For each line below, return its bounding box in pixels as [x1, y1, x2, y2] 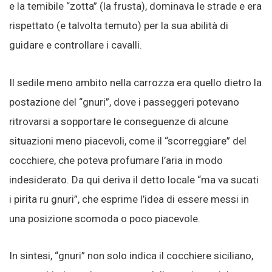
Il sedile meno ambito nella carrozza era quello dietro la [9, 76, 262, 89]
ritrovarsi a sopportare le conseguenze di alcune [9, 115, 228, 127]
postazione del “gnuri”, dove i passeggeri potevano [9, 95, 239, 108]
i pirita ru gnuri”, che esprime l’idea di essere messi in [9, 192, 249, 205]
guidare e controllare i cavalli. [9, 38, 142, 51]
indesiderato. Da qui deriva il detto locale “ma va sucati [9, 173, 259, 186]
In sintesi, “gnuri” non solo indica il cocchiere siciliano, [9, 250, 253, 262]
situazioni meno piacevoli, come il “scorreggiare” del [9, 134, 246, 147]
